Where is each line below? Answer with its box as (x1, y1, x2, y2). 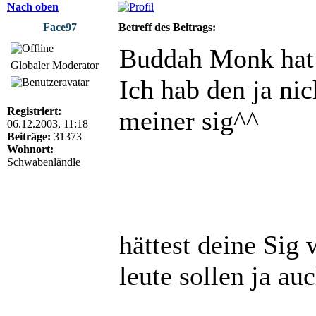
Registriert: (7, 104, 61, 117)
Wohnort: (7, 142, 54, 155)
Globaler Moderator (11, 59, 99, 71)
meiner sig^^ (119, 105, 259, 135)
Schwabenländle (7, 155, 80, 168)
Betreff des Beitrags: (119, 20, 216, 33)
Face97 (43, 20, 77, 33)
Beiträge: (7, 130, 51, 142)
